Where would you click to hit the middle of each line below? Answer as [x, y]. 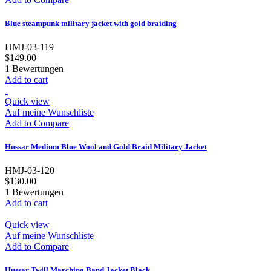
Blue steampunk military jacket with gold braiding [91, 23]
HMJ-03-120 [30, 171]
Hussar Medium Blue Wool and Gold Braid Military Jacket [106, 147]
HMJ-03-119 [29, 47]
